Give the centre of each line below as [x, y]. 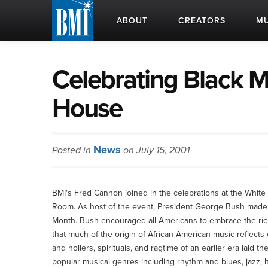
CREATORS [202, 21]
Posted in [73, 150]
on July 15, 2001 [155, 150]
